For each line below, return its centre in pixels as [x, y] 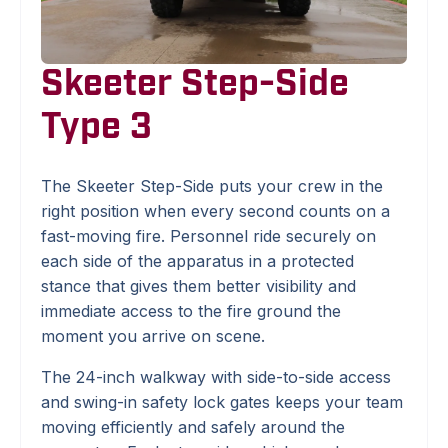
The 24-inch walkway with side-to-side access [216, 376]
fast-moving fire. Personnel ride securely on [208, 235]
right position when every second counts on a [215, 210]
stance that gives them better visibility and [198, 285]
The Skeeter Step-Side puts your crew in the [212, 185]
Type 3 [96, 127]
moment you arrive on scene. [153, 335]
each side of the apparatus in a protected [197, 260]
